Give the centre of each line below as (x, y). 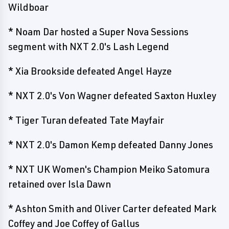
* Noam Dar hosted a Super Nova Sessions (98, 32)
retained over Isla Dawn (60, 184)
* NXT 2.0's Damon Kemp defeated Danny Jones (111, 145)
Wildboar (28, 7)
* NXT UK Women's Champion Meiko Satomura (109, 169)
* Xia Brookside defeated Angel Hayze (90, 71)
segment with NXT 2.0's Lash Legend (89, 47)
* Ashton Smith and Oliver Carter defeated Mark (112, 209)
